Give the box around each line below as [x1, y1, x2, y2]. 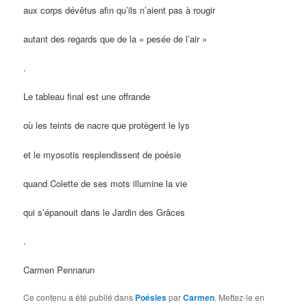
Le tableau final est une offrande [23, 90, 151, 103]
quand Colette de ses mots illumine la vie [23, 176, 188, 190]
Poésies [135, 291, 167, 304]
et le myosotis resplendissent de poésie [23, 147, 182, 161]
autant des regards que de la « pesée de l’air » [23, 32, 208, 46]
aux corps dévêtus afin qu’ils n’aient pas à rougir [23, 3, 216, 16]
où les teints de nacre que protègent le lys [23, 119, 191, 132]
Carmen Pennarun [23, 263, 95, 277]
